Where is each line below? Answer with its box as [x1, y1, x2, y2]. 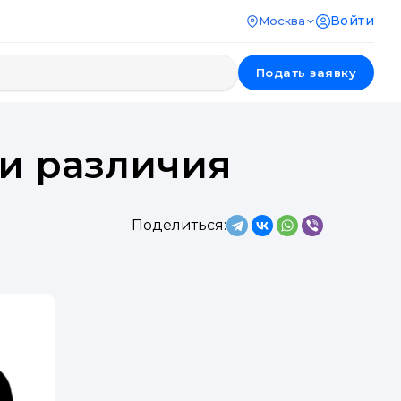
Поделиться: [132, 217, 226, 234]
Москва [258, 13, 305, 28]
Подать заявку [255, 65, 356, 80]
